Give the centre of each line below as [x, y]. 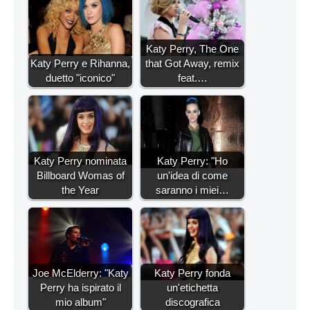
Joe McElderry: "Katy [80, 273]
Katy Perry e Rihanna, [80, 64]
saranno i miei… [192, 190]
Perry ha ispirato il [80, 288]
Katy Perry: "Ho [192, 161]
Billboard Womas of [80, 176]
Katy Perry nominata [80, 161]
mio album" [80, 302]
